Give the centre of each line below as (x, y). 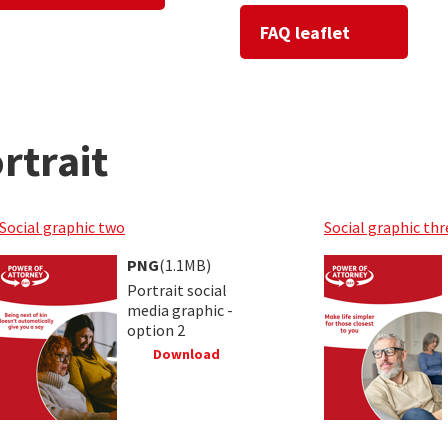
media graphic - (180, 309)
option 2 (156, 329)
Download (184, 353)
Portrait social (177, 289)
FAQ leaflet (305, 32)
